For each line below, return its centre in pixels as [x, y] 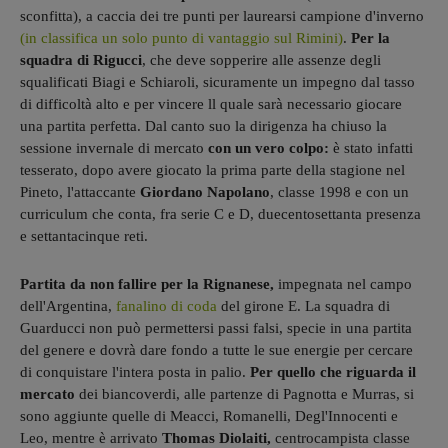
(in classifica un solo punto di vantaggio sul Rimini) [181, 37]
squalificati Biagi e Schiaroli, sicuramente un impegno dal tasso [217, 81]
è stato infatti [371, 147]
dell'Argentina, [68, 305]
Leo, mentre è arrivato [91, 437]
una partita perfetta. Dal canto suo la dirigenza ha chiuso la [203, 125]
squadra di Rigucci [81, 59]
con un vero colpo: [268, 147]
